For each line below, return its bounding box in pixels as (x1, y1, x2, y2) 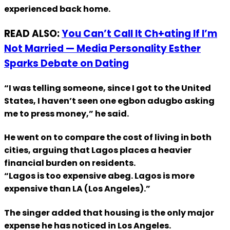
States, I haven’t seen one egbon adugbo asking (4, 95, 215, 107)
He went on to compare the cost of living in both (4, 131, 212, 144)
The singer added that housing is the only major (4, 206, 214, 219)
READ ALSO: (4, 26, 62, 41)
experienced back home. (4, 3, 110, 15)
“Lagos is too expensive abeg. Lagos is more (4, 170, 195, 182)
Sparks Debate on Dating (4, 56, 129, 70)
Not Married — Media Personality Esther (4, 41, 201, 55)
